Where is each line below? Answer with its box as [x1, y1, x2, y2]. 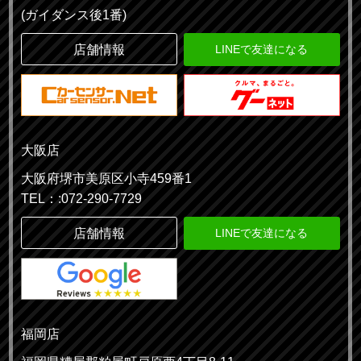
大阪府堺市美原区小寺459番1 [21, 172, 193, 186]
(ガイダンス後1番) [21, 8, 127, 23]
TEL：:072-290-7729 [21, 192, 143, 206]
